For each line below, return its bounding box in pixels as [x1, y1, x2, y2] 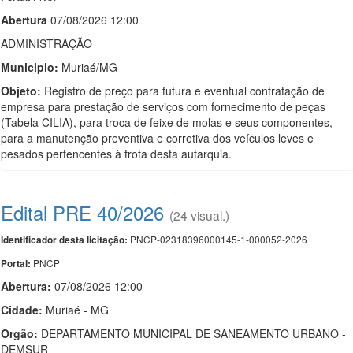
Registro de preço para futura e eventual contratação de [41, 83, 325, 98]
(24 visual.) [169, 206, 229, 224]
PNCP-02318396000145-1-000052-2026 [128, 232, 307, 246]
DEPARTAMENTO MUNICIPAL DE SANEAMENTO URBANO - [38, 325, 346, 341]
